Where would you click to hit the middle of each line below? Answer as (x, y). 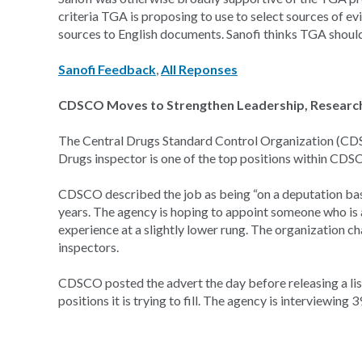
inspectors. (88, 247)
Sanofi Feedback (107, 69)
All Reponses (199, 69)
